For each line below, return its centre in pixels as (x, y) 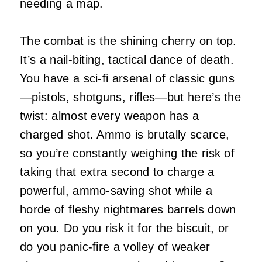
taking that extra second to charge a (117, 172)
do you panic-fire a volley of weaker (115, 247)
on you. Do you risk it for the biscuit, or (125, 228)
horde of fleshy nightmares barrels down (128, 210)
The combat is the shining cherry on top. (128, 41)
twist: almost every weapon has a (110, 116)
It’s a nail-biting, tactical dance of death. (127, 60)
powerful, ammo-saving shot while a (116, 191)
